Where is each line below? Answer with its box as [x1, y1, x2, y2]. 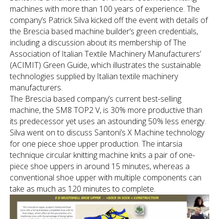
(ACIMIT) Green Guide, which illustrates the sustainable [10, 59, 201, 70]
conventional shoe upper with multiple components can [10, 172, 201, 183]
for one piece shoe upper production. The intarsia [10, 138, 182, 149]
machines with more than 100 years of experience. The [10, 3, 200, 14]
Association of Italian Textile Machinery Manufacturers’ [10, 48, 201, 59]
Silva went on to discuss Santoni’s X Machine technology [10, 127, 204, 138]
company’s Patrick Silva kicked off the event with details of [10, 14, 208, 25]
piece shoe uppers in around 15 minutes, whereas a [10, 160, 190, 172]
